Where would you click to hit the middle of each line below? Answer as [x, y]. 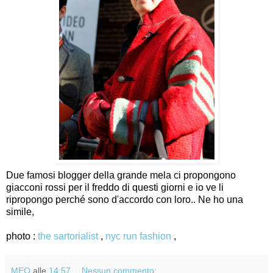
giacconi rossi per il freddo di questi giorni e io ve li [115, 187]
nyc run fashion [138, 236]
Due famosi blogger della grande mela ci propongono [121, 175]
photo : [22, 236]
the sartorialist [68, 236]
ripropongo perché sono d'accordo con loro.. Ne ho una [125, 199]
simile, [20, 211]
